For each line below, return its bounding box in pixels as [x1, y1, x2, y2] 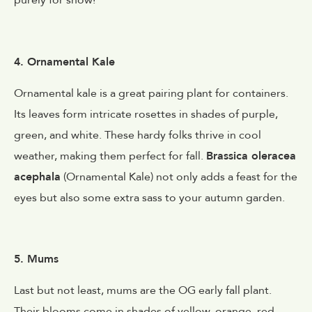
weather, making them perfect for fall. [14, 148, 206, 164]
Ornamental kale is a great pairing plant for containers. [14, 85, 288, 101]
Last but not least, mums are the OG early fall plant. [14, 282, 272, 298]
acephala [14, 169, 61, 185]
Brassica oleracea [206, 148, 296, 164]
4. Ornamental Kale [14, 54, 115, 70]
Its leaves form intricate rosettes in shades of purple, [14, 106, 278, 122]
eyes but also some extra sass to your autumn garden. [14, 189, 285, 205]
